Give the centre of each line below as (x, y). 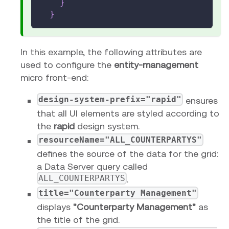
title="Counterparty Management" (118, 193)
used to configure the (67, 65)
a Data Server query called (92, 166)
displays (55, 207)
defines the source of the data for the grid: (128, 154)
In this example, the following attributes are (111, 52)
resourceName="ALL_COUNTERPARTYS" (120, 140)
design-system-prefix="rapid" (110, 99)
